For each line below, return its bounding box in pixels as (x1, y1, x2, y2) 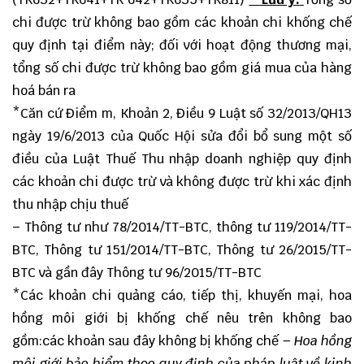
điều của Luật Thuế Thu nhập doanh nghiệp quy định (12, 150, 352, 167)
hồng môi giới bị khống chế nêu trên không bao (12, 310, 352, 327)
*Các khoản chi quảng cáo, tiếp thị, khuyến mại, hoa (12, 287, 352, 304)
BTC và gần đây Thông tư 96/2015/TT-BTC (12, 264, 262, 281)
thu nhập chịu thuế (12, 196, 128, 213)
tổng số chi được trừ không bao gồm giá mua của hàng (12, 59, 352, 76)
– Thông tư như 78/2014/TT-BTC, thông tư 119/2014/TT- (12, 219, 352, 236)
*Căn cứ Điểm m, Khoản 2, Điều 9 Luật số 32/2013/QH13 (12, 105, 352, 122)
